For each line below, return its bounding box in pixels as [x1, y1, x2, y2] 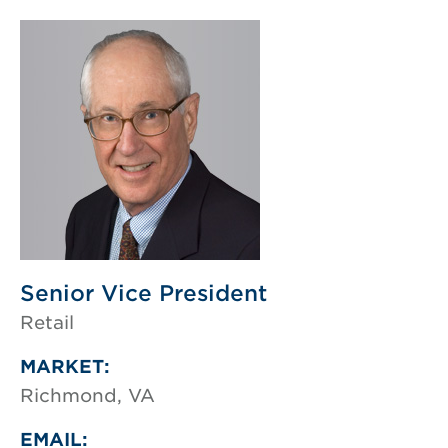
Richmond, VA [20, 385, 155, 406]
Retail [20, 312, 74, 333]
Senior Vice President [20, 280, 267, 306]
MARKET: [20, 356, 110, 377]
